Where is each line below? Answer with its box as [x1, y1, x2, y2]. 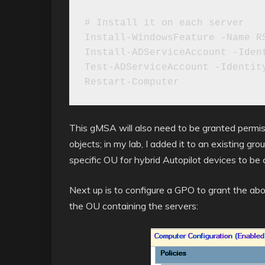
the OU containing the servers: [69, 200, 198, 212]
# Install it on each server [84, 17, 244, 28]
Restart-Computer [84, 76, 179, 88]
